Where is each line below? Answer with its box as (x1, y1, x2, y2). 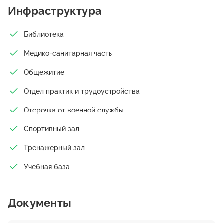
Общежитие (24, 68, 64, 76)
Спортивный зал (24, 124, 79, 133)
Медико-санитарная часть (24, 49, 112, 57)
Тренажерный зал (24, 143, 85, 152)
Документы (8, 196, 71, 209)
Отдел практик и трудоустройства (24, 87, 140, 95)
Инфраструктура (8, 4, 102, 17)
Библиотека (24, 30, 64, 38)
